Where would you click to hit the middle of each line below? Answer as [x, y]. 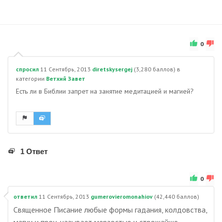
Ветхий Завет [66, 79]
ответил [25, 196]
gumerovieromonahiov [122, 196]
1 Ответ [34, 151]
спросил [27, 69]
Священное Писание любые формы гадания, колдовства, [110, 210]
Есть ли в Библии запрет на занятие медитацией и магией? [105, 91]
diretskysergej [112, 69]
